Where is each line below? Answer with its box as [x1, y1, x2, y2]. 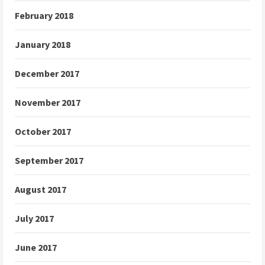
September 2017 [15, 154, 83, 167]
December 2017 [15, 67, 79, 80]
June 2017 [15, 241, 57, 254]
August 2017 [15, 183, 66, 196]
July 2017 [15, 212, 54, 225]
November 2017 [15, 96, 80, 109]
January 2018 [15, 38, 70, 51]
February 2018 [15, 9, 73, 22]
